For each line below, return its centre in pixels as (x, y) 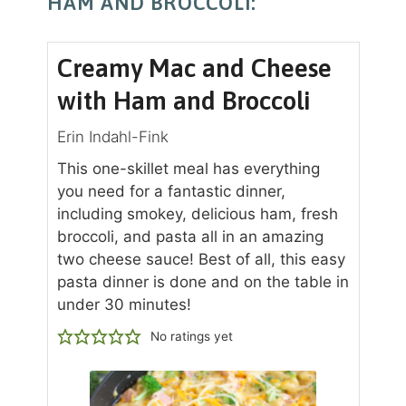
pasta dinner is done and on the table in (203, 282)
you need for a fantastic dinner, (171, 192)
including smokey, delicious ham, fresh (197, 214)
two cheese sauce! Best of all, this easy (201, 260)
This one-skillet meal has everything (188, 169)
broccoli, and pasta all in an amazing (190, 237)
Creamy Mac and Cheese (194, 68)
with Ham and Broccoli (184, 101)
